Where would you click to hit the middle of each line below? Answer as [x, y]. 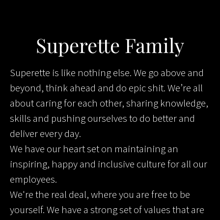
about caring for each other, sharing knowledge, [109, 103]
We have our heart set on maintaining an [94, 149]
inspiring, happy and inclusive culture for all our [109, 164]
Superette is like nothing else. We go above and [107, 72]
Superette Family [110, 45]
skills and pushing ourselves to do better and [102, 118]
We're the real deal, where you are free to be [100, 194]
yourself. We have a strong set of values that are [107, 209]
